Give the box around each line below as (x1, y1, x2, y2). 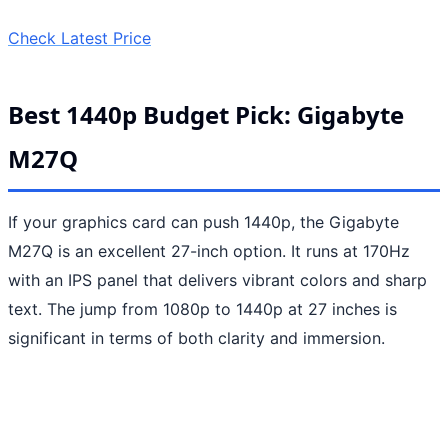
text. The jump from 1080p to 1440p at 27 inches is (8, 298, 397, 319)
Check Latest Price (8, 27, 151, 48)
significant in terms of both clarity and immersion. (8, 327, 385, 348)
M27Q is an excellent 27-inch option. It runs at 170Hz (8, 240, 410, 261)
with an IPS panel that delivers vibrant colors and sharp (8, 269, 427, 290)
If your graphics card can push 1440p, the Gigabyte (8, 211, 399, 232)
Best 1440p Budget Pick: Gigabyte (8, 97, 404, 131)
